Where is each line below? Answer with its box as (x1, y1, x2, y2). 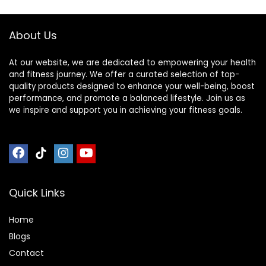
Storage (144, 40, 182, 54)
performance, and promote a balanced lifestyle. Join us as (9, 93, 245, 104)
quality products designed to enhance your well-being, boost (9, 81, 255, 93)
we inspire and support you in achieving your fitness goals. (9, 104, 242, 116)
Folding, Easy (144, 28, 204, 42)
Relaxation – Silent (144, 16, 230, 30)
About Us (9, 28, 57, 43)
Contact (9, 247, 44, 259)
